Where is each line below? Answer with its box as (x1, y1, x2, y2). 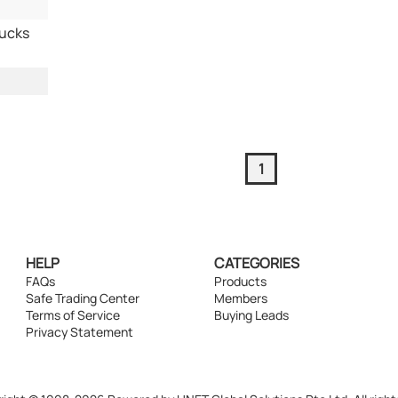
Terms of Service (26, 306, 121, 323)
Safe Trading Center (26, 289, 140, 306)
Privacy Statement (26, 322, 134, 340)
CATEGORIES (213, 252, 299, 273)
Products (213, 272, 267, 290)
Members (213, 289, 267, 306)
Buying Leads (213, 306, 289, 323)
